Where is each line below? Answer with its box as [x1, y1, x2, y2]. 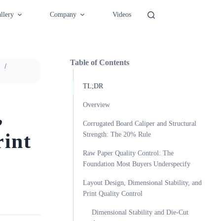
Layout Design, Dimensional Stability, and [82, 179, 202, 186]
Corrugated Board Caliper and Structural [82, 120, 196, 127]
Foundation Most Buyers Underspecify [82, 160, 190, 168]
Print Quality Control [82, 190, 143, 197]
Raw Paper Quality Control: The [82, 149, 174, 157]
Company [50, 11, 77, 18]
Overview [82, 101, 110, 109]
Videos [112, 11, 132, 18]
